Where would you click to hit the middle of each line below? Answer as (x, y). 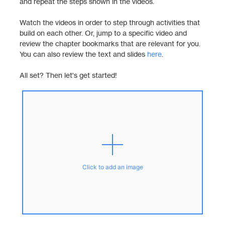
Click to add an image (113, 167)
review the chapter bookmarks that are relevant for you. (110, 43)
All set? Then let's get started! (68, 75)
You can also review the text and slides (83, 54)
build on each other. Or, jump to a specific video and (103, 33)
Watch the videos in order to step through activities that (110, 22)
